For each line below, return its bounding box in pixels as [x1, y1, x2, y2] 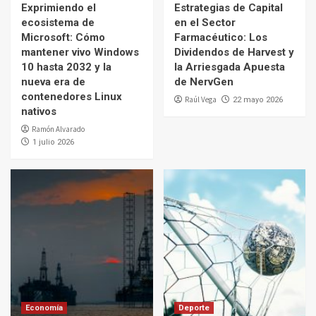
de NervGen [174, 75, 233, 88]
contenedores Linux [21, 90, 122, 103]
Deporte [178, 303, 209, 312]
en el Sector [174, 16, 236, 29]
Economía [25, 303, 63, 312]
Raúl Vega [184, 94, 217, 104]
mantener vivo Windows [21, 45, 139, 59]
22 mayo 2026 [232, 95, 283, 104]
